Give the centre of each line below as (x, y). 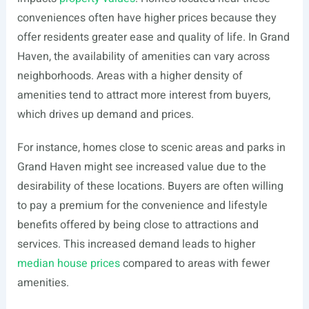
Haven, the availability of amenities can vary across (143, 57)
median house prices (68, 263)
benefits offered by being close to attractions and (138, 225)
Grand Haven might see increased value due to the (141, 167)
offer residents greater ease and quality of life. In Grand (153, 37)
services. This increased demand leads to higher (136, 244)
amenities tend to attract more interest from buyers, (143, 95)
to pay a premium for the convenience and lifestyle (142, 206)
